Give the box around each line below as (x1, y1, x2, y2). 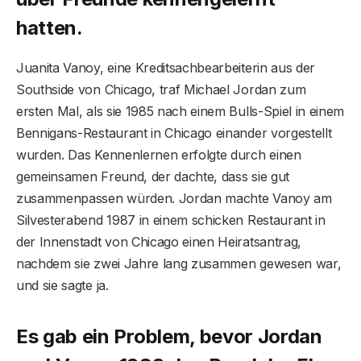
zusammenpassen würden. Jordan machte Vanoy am (16, 189, 332, 206)
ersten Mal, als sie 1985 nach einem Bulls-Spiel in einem (16, 102, 345, 119)
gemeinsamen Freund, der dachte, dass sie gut (16, 168, 289, 185)
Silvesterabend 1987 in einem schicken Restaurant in (16, 211, 326, 228)
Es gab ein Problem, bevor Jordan (16, 325, 322, 349)
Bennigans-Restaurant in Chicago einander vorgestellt (16, 124, 332, 141)
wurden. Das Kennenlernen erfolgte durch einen (16, 146, 301, 163)
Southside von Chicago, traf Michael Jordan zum (16, 81, 306, 98)
